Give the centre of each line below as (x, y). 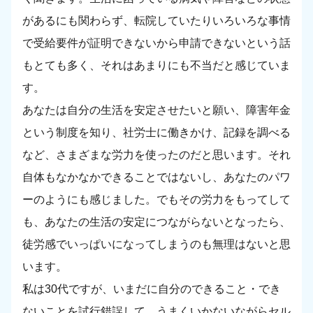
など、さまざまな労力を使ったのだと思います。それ (156, 155)
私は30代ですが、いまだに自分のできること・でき (152, 289)
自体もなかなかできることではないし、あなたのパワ (156, 177)
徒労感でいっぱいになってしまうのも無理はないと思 (156, 245)
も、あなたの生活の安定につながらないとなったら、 (156, 222)
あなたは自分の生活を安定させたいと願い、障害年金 (156, 110)
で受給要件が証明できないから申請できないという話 (156, 43)
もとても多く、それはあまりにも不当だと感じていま (156, 66)
